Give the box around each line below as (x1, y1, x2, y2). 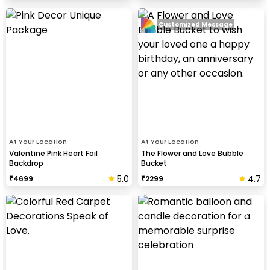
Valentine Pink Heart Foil (9, 148, 98, 159)
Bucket (141, 157, 167, 168)
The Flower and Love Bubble (141, 148, 243, 159)
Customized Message (159, 20, 233, 30)
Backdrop (9, 157, 43, 168)
